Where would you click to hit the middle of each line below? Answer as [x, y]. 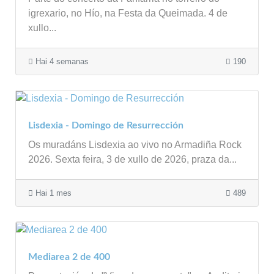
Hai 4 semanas [61, 62]
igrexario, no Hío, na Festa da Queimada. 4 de [128, 13]
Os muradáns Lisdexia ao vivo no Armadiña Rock [135, 145]
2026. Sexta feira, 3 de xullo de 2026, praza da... [132, 160]
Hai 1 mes [52, 193]
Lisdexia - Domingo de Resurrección [106, 126]
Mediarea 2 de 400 [69, 257]
